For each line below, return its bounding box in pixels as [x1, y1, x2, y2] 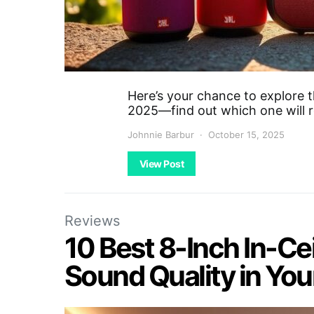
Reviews [64, 212, 120, 229]
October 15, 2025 [208, 129, 285, 140]
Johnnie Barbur [128, 129, 194, 140]
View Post [139, 158, 184, 170]
